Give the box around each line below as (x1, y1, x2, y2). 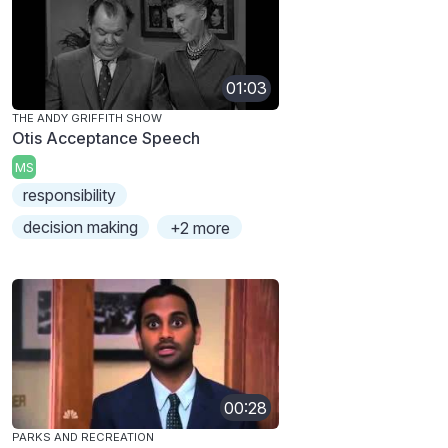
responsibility (23, 185, 117, 206)
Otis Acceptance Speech (12, 127, 200, 148)
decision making (23, 217, 139, 238)
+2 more (169, 218, 230, 239)
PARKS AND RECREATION (12, 430, 154, 445)
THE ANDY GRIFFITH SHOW (12, 110, 162, 125)
